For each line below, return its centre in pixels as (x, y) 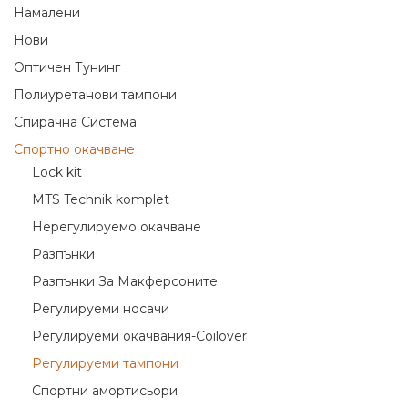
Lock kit (57, 173)
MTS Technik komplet (101, 200)
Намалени (47, 13)
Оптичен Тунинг (67, 68)
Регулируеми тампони (105, 364)
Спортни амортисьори (105, 391)
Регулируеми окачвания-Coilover (139, 337)
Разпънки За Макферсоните (125, 282)
